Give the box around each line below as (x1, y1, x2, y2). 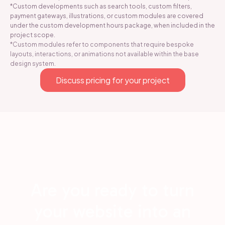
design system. (10, 59, 56, 67)
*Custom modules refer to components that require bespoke (10, 40, 194, 48)
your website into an (34, 200, 191, 222)
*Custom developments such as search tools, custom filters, (10, 2, 192, 10)
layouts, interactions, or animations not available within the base (10, 50, 199, 58)
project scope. (10, 31, 55, 39)
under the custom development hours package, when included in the (10, 21, 215, 29)
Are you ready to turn (31, 179, 194, 201)
